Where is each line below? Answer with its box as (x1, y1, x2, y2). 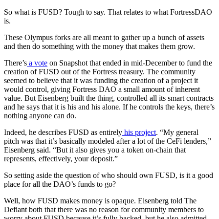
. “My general (156, 128, 198, 136)
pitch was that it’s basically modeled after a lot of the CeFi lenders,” (4, 136, 211, 145)
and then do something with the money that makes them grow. (4, 42, 195, 50)
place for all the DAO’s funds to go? (4, 179, 116, 188)
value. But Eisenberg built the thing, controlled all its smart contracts (4, 93, 214, 102)
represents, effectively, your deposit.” (4, 154, 118, 163)
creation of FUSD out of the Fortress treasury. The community (4, 67, 196, 76)
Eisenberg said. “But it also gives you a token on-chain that (4, 145, 186, 154)
